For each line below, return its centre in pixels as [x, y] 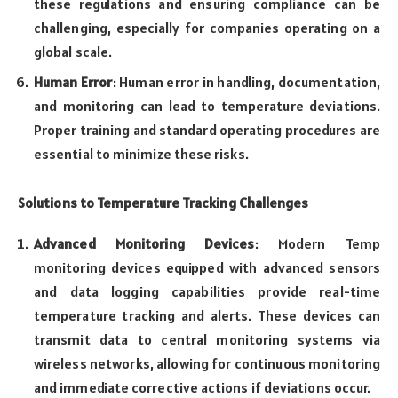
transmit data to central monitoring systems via [207, 339]
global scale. [73, 51]
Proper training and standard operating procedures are [207, 129]
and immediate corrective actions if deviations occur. [203, 387]
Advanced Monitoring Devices [144, 243]
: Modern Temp [317, 243]
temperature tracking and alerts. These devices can [207, 315]
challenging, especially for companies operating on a [207, 27]
